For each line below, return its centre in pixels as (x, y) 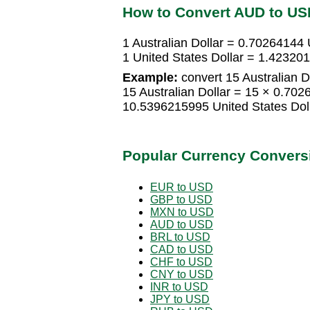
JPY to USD (180, 299)
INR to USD (179, 286)
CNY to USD (182, 274)
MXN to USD (182, 212)
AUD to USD (182, 224)
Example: (150, 78)
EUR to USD (182, 187)
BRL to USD (180, 237)
